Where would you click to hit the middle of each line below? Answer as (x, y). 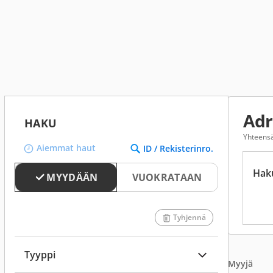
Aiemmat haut (66, 148)
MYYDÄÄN (72, 177)
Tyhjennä (190, 217)
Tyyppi (40, 254)
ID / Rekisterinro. (178, 148)
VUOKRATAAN (167, 177)
